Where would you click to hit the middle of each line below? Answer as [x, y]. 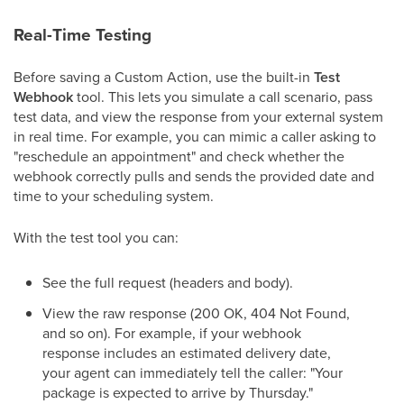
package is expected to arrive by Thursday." [178, 392]
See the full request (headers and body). [168, 282]
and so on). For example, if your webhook [172, 333]
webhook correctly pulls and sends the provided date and [194, 176]
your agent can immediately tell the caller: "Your [193, 372]
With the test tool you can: [96, 237]
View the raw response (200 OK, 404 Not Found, [196, 313]
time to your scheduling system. [114, 196]
